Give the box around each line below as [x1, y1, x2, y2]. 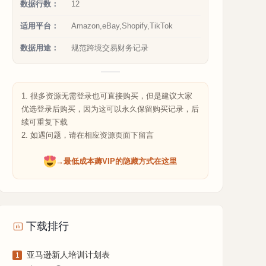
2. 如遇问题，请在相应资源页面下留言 [21, 131, 154, 140]
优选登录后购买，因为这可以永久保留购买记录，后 [21, 104, 199, 113]
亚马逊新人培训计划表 [27, 250, 110, 259]
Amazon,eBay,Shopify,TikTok [71, 21, 173, 30]
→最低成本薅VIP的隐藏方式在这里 [56, 157, 177, 166]
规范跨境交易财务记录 [71, 43, 148, 52]
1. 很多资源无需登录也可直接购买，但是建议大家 [21, 91, 192, 100]
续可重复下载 [21, 118, 68, 126]
